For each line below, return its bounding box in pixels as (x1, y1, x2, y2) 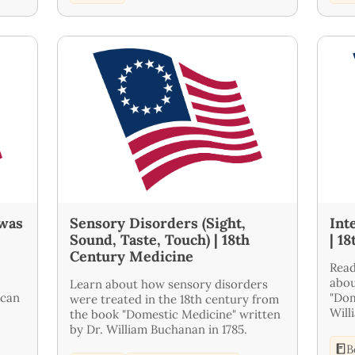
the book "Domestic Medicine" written (70, 306, 281, 322)
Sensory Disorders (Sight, (70, 213, 246, 232)
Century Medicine (70, 246, 193, 265)
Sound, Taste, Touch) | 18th (70, 230, 250, 249)
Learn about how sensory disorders (70, 276, 268, 292)
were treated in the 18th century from (70, 291, 279, 307)
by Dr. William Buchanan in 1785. (70, 321, 247, 337)
